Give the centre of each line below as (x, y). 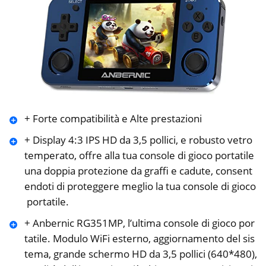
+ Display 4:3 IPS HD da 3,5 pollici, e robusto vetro (139, 140)
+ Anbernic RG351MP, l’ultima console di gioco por (139, 223)
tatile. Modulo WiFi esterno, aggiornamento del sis (139, 239)
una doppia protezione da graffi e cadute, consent (138, 171)
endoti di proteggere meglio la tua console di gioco (140, 186)
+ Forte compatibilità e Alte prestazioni (113, 119)
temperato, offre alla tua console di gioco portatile (140, 156)
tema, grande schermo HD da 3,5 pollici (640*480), (140, 254)
